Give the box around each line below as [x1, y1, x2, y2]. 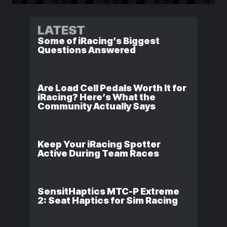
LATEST [37, 23, 85, 38]
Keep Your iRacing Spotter [37, 139, 161, 150]
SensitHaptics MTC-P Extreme [37, 186, 179, 197]
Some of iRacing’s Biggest [37, 35, 160, 47]
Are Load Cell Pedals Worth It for [37, 83, 186, 94]
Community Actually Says [37, 101, 156, 112]
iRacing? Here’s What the [37, 92, 156, 103]
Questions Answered [37, 45, 136, 56]
